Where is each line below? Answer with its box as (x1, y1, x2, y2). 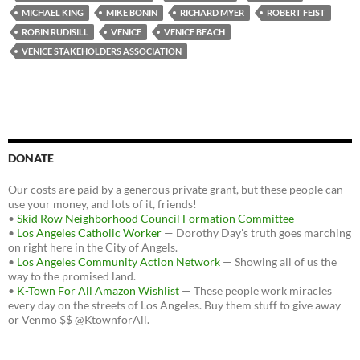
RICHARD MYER (180, 7, 244, 18)
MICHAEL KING (22, 7, 84, 18)
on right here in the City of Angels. (8, 240, 178, 255)
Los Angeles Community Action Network (17, 255, 220, 269)
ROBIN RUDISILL (22, 27, 88, 38)
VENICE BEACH (164, 27, 225, 38)
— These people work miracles (179, 284, 332, 298)
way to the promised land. (8, 269, 136, 284)
